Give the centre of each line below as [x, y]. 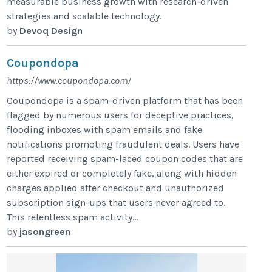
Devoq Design [51, 30]
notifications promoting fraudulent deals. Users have [123, 144]
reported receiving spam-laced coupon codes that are [125, 158]
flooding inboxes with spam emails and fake [105, 129]
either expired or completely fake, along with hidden [122, 173]
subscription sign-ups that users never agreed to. [116, 202]
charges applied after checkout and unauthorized [116, 188]
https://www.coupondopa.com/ [69, 80]
